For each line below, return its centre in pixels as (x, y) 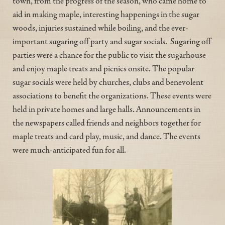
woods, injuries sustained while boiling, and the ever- (100, 27)
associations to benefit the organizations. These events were (112, 95)
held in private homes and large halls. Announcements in (106, 109)
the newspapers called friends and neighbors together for (107, 122)
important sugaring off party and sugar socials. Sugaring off (112, 41)
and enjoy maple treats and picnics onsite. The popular (103, 68)
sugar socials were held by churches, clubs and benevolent (108, 82)
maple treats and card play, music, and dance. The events (106, 136)
